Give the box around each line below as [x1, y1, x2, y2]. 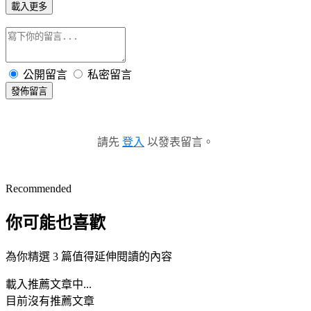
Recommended [6, 182, 72, 194]
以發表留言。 [144, 135, 214, 148]
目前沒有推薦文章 [6, 294, 94, 307]
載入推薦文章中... [6, 278, 92, 290]
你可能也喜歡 [6, 213, 106, 232]
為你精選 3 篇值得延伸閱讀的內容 [6, 250, 172, 262]
